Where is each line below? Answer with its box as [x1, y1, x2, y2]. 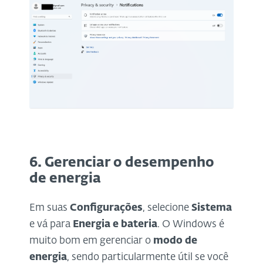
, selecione [143, 203, 191, 213]
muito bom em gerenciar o [29, 235, 153, 246]
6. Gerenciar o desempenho [29, 156, 214, 170]
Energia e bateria [73, 219, 157, 230]
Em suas [29, 203, 70, 213]
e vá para [29, 219, 73, 230]
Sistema [191, 203, 232, 213]
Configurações [70, 203, 143, 213]
